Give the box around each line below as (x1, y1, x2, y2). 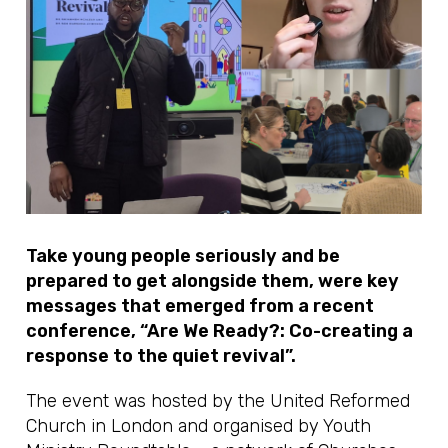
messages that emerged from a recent (26, 295, 375, 317)
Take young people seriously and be (26, 245, 341, 267)
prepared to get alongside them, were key (26, 270, 400, 292)
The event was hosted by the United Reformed (26, 390, 411, 412)
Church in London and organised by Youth (26, 415, 372, 437)
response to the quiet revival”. (26, 345, 297, 367)
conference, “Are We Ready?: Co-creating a (26, 320, 414, 342)
